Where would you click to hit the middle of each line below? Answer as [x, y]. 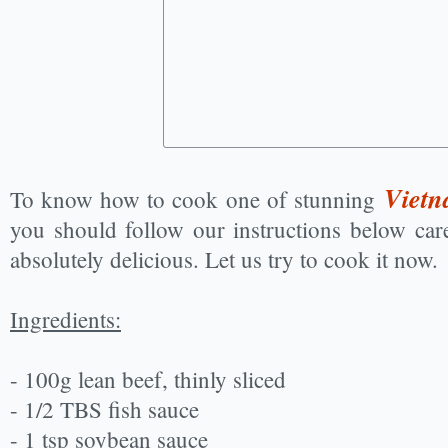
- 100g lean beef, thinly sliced [148, 379]
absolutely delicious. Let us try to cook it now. [224, 259]
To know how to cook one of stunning [197, 199]
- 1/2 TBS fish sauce [104, 409]
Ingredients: [65, 319]
